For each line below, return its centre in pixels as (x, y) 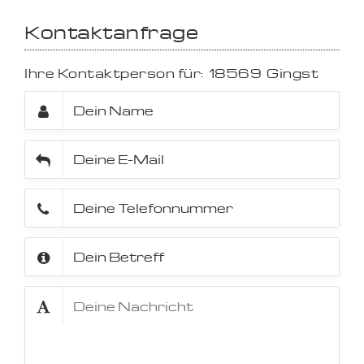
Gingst (292, 73)
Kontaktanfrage (111, 32)
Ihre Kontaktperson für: (114, 73)
